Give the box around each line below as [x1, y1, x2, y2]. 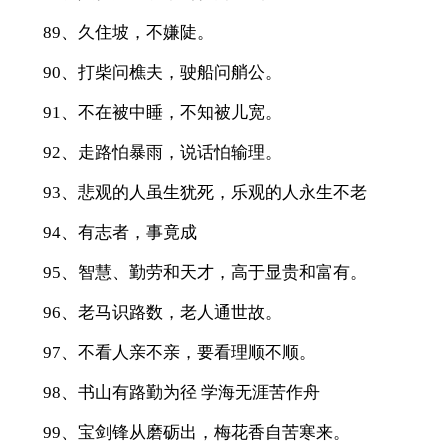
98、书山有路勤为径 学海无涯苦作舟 [42, 382, 320, 402]
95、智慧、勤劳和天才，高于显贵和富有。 [42, 262, 367, 282]
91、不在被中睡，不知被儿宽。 [42, 102, 282, 122]
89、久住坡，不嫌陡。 [42, 22, 214, 42]
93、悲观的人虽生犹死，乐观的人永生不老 [42, 182, 367, 202]
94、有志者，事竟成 [42, 222, 197, 242]
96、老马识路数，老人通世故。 [42, 302, 282, 322]
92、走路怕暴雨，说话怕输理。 [42, 142, 282, 162]
